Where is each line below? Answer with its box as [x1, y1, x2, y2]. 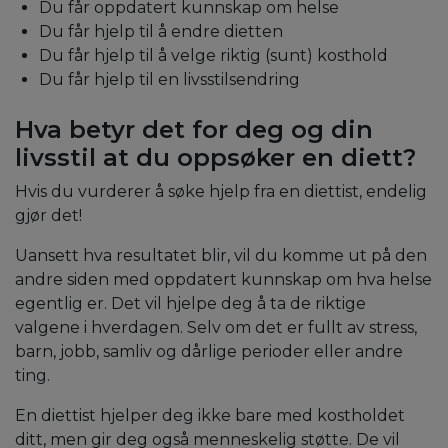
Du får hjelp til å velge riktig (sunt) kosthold [39, 46, 388, 66]
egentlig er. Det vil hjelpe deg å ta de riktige [15, 294, 366, 314]
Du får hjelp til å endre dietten [39, 22, 283, 42]
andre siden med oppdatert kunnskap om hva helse [15, 270, 432, 290]
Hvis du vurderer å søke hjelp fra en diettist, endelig [15, 182, 427, 202]
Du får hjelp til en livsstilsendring [39, 70, 300, 90]
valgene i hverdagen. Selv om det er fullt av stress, [15, 318, 417, 338]
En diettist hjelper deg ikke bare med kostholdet [15, 406, 405, 426]
